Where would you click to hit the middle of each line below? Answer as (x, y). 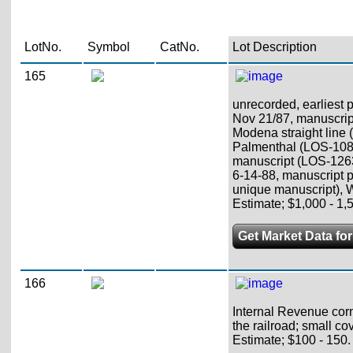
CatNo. (179, 46)
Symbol (108, 46)
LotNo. (43, 46)
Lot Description (274, 46)
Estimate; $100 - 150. (291, 340)
